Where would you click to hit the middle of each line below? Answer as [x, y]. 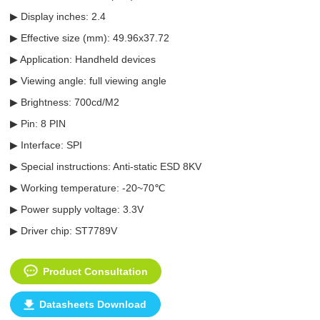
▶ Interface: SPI [46, 145]
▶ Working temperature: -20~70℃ [87, 188]
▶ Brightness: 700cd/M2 [64, 102]
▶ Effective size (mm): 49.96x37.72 [89, 38]
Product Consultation [95, 271]
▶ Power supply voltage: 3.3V [76, 209]
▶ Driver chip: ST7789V [63, 231]
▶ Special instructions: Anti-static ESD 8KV [105, 166]
